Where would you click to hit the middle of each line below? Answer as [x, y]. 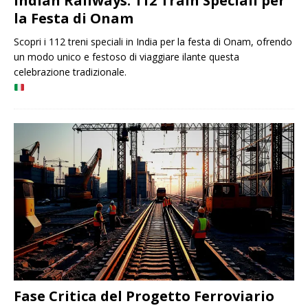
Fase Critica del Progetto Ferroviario [144, 296]
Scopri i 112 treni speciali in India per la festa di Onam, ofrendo [153, 42]
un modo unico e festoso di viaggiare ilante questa [126, 57]
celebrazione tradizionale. [70, 72]
